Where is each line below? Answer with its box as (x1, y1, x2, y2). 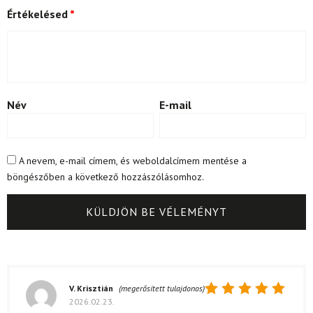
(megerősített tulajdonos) (119, 282, 205, 293)
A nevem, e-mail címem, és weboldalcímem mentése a (19, 154, 247, 167)
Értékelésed (7, 6, 70, 21)
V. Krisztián (69, 282, 115, 293)
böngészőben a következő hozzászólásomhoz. (7, 170, 204, 183)
